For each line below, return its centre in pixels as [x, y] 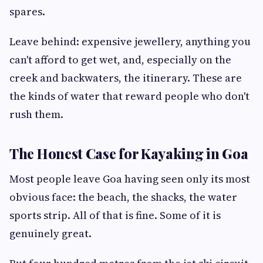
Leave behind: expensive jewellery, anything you [130, 42]
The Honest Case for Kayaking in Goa [129, 154]
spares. [27, 12]
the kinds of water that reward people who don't [129, 96]
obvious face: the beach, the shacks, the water [123, 197]
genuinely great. [50, 234]
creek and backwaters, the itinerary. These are [126, 78]
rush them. [36, 114]
